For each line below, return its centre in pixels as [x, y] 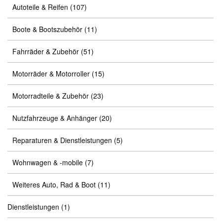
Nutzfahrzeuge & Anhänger [55, 118]
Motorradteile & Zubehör [51, 96]
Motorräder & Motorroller [51, 74]
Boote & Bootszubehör [47, 29]
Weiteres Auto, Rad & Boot [54, 184]
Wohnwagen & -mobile [48, 162]
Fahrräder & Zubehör [46, 51]
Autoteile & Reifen [40, 7]
